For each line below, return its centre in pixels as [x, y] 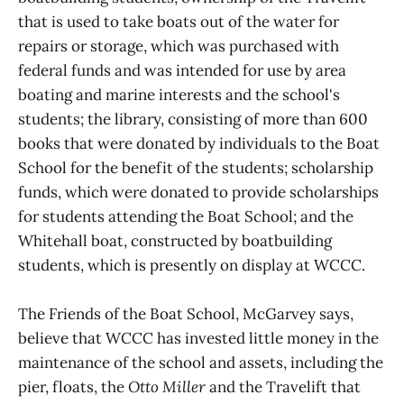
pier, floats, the [73, 387]
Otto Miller [167, 387]
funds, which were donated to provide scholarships [198, 193]
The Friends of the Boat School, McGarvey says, [186, 314]
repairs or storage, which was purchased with [179, 46]
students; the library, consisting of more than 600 [193, 119]
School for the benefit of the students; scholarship [196, 168]
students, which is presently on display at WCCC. [192, 266]
